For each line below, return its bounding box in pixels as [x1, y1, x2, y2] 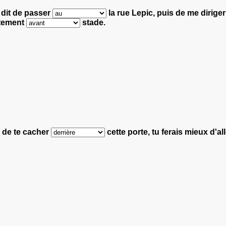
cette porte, [105, 127, 152, 136]
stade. [80, 18, 105, 27]
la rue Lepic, [106, 8, 157, 17]
